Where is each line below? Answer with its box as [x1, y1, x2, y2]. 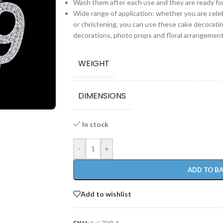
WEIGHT [78, 58, 110, 69]
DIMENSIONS [78, 90, 126, 102]
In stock [82, 120, 109, 128]
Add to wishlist [80, 189, 131, 198]
